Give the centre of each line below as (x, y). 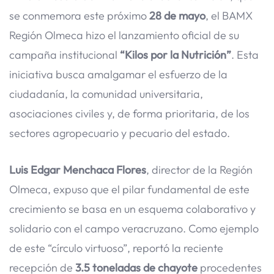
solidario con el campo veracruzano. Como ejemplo (134, 229)
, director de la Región (199, 170)
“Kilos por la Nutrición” (176, 54)
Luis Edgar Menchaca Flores (78, 170)
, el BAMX (229, 15)
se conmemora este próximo (79, 15)
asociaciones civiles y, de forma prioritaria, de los (129, 113)
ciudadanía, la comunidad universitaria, (106, 94)
